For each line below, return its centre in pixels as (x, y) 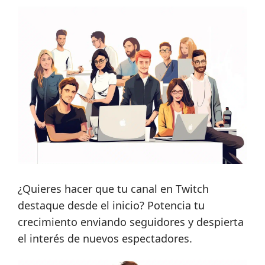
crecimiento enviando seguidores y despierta (131, 222)
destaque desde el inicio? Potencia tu (111, 205)
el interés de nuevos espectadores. (105, 238)
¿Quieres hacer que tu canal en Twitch (113, 188)
